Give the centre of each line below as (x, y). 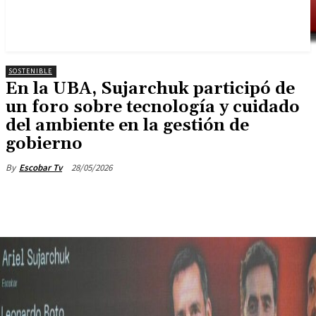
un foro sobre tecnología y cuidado (153, 107)
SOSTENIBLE (30, 71)
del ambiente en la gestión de (127, 126)
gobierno (44, 144)
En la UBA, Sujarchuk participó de (150, 89)
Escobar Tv (41, 168)
